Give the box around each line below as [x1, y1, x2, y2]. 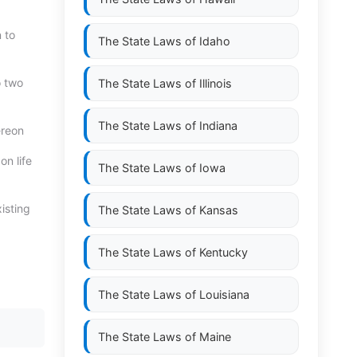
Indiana [199, 119, 237, 132]
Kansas [199, 203, 238, 217]
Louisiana [199, 288, 249, 301]
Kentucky [199, 245, 248, 259]
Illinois [199, 76, 232, 90]
